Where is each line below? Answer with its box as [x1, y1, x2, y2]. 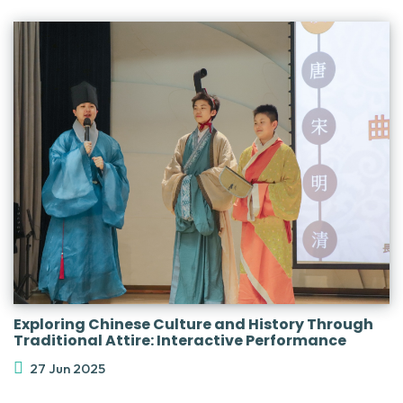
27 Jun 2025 [30, 360, 105, 378]
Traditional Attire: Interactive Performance [13, 330, 346, 352]
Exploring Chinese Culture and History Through [13, 314, 373, 336]
